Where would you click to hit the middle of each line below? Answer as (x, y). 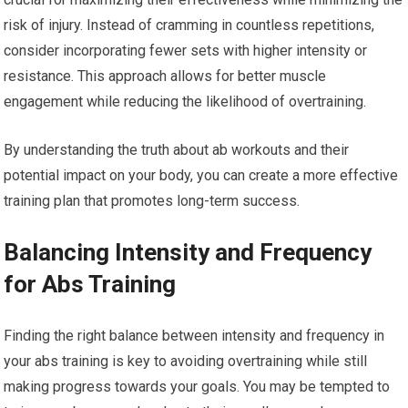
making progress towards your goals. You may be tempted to (197, 387)
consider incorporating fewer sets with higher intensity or (186, 51)
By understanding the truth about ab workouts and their (177, 150)
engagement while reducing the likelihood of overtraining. (185, 102)
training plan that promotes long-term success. (152, 201)
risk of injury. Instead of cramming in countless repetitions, (189, 25)
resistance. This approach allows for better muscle (165, 76)
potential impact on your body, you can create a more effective (201, 175)
